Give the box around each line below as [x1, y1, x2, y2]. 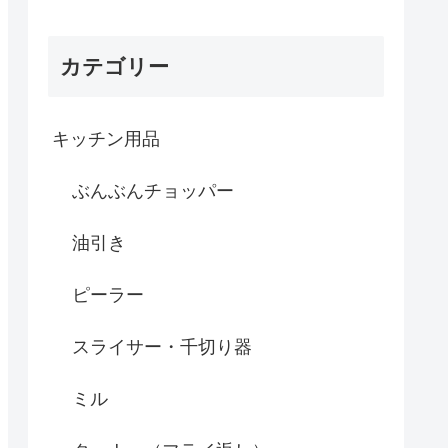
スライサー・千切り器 [72, 337, 252, 358]
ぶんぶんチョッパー [72, 181, 234, 202]
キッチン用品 [52, 129, 160, 150]
